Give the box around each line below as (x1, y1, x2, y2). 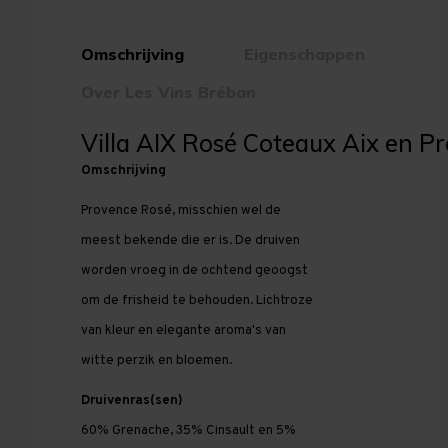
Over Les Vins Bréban (81, 82, 256, 102)
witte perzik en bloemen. (80, 352, 232, 369)
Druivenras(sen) (80, 392, 183, 409)
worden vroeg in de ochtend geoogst (80, 262, 308, 279)
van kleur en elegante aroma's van (80, 322, 286, 339)
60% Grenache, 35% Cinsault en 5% (80, 422, 296, 439)
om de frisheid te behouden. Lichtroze (80, 292, 313, 309)
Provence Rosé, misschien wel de (80, 202, 281, 219)
